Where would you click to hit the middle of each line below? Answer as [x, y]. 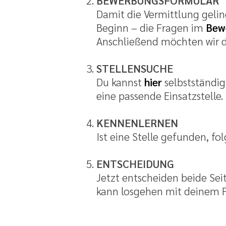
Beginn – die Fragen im [151, 28]
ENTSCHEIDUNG [135, 164]
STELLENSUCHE [134, 69]
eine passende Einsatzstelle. [159, 96]
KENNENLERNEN [137, 123]
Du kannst [120, 82]
